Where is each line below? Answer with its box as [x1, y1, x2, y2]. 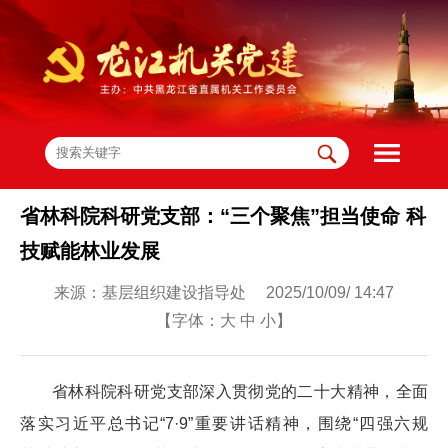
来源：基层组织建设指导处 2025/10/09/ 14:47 [54, 283, 394, 301]
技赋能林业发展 [20, 239, 160, 262]
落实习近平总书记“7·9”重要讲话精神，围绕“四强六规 [20, 414, 428, 432]
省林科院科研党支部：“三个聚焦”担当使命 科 [20, 204, 426, 227]
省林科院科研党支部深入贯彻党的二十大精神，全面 [52, 382, 428, 400]
